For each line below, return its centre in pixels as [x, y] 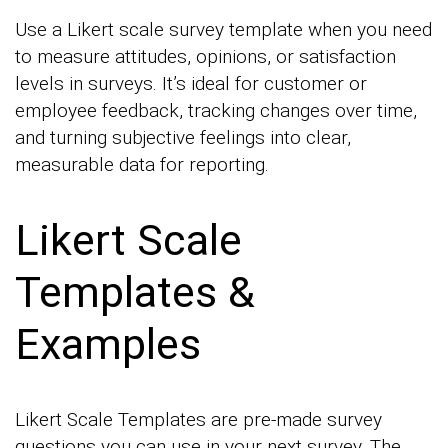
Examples [108, 344]
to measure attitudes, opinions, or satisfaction [205, 57]
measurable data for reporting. [142, 165]
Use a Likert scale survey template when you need [223, 30]
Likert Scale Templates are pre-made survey [198, 419]
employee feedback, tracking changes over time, [216, 111]
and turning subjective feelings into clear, [183, 138]
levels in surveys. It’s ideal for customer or [191, 84]
